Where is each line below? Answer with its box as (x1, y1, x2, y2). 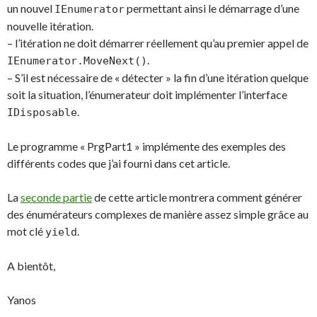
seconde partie (21, 190, 92, 204)
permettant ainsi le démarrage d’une (125, 1, 299, 15)
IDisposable (7, 106, 77, 119)
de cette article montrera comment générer (92, 190, 302, 204)
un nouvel (7, 1, 54, 15)
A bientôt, (7, 259, 55, 272)
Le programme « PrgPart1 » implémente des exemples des (7, 139, 286, 153)
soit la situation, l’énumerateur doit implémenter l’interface (7, 88, 287, 101)
